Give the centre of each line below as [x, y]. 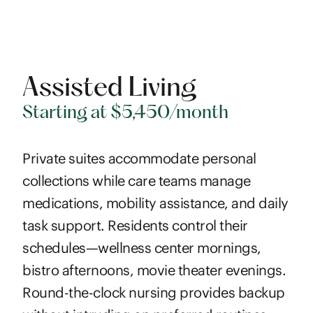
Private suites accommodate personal [139, 158]
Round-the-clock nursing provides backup [154, 292]
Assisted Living [110, 89]
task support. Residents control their [135, 225]
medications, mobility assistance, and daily [155, 203]
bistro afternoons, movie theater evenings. [154, 270]
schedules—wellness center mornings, [142, 248]
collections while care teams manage [137, 181]
